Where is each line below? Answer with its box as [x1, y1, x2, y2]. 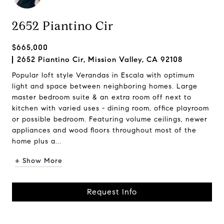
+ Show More [15, 156, 62, 165]
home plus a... [12, 137, 61, 145]
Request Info [87, 187, 137, 196]
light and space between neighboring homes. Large [12, 82, 197, 90]
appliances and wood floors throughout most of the [12, 126, 196, 134]
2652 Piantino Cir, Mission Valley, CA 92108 [17, 55, 182, 64]
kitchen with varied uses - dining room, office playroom [12, 104, 209, 112]
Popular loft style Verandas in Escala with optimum [12, 71, 194, 79]
